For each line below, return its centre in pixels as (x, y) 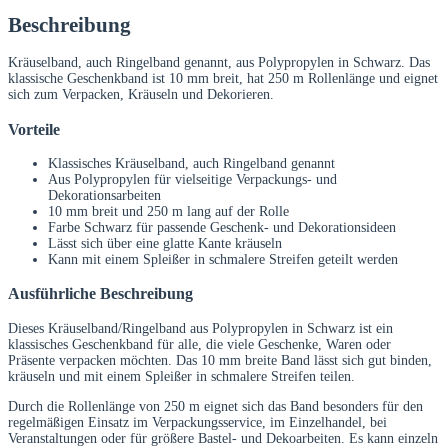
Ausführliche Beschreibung (100, 294)
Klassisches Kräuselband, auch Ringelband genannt (191, 164)
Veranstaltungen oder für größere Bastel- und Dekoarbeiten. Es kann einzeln (223, 438)
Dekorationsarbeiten (104, 196)
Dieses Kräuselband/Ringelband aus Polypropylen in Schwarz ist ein (200, 328)
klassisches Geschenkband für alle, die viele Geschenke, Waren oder (199, 344)
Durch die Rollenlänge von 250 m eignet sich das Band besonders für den (215, 406)
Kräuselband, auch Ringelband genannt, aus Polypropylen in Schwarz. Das (219, 63)
